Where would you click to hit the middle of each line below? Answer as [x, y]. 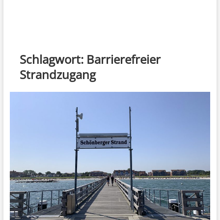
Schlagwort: [53, 59]
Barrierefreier [123, 59]
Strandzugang [57, 74]
